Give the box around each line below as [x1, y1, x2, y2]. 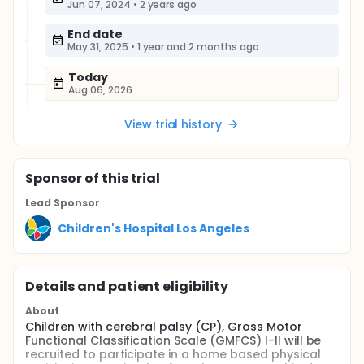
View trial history [123, 116, 223, 132]
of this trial [81, 169, 161, 188]
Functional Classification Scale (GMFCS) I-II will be [25, 332, 322, 349]
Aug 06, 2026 [68, 83, 132, 97]
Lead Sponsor [25, 196, 100, 210]
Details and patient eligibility [25, 277, 229, 296]
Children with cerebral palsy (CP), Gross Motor [25, 318, 302, 335]
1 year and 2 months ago [136, 40, 259, 54]
